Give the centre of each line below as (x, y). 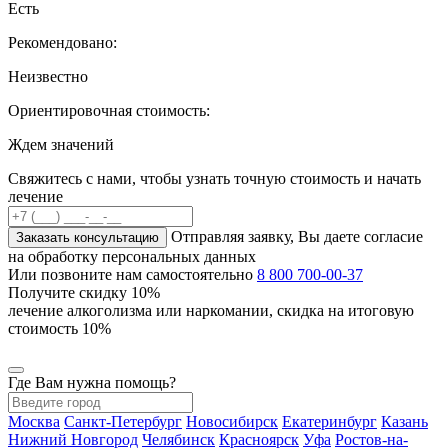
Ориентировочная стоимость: (109, 110)
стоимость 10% (59, 328)
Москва (34, 421)
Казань (404, 421)
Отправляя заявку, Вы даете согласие (297, 236)
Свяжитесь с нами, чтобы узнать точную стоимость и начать (214, 178)
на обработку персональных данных (132, 256)
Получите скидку (67, 292)
